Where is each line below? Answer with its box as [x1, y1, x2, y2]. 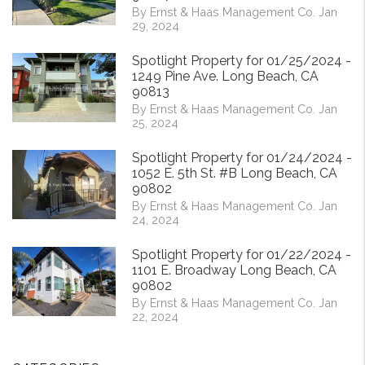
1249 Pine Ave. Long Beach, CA [132, 68, 319, 85]
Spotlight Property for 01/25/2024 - [132, 53, 351, 69]
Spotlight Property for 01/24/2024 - [132, 150, 352, 166]
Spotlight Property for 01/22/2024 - [132, 247, 351, 263]
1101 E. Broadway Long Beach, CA [132, 262, 336, 279]
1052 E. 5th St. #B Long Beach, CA [132, 165, 337, 182]
